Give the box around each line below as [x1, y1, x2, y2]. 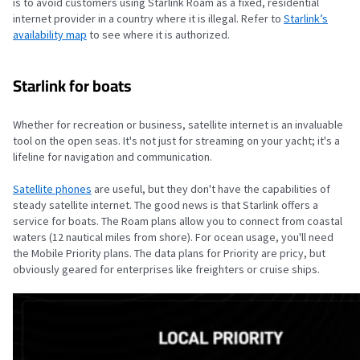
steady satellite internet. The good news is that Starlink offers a [13, 198, 318, 212]
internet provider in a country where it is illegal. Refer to [13, 11, 284, 26]
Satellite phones [13, 182, 92, 196]
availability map [13, 27, 87, 42]
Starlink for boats [13, 71, 132, 100]
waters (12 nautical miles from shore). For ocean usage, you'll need [13, 230, 333, 244]
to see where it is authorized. [87, 27, 230, 42]
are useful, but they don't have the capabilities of [92, 182, 330, 196]
